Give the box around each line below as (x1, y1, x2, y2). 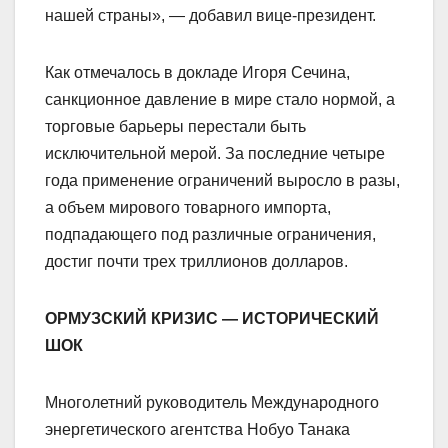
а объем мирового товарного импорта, (45, 199, 331, 217)
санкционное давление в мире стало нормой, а (45, 91, 395, 109)
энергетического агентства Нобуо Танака (45, 421, 350, 439)
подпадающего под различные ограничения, (45, 226, 376, 244)
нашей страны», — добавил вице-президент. (45, 7, 376, 25)
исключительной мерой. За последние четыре (45, 145, 385, 163)
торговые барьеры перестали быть (45, 118, 306, 136)
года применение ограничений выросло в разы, (45, 172, 400, 190)
